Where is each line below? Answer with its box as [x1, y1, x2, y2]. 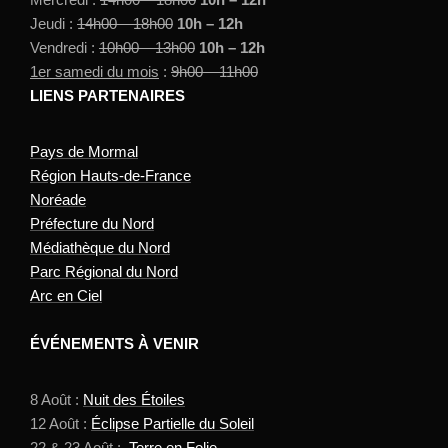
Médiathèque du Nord [30, 238, 170, 256]
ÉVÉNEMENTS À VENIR [30, 334, 199, 352]
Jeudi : [30, 14, 77, 32]
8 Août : [30, 390, 83, 408]
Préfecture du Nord [30, 214, 154, 232]
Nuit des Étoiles [83, 390, 185, 408]
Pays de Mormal [30, 142, 138, 160]
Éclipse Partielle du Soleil [91, 414, 254, 432]
